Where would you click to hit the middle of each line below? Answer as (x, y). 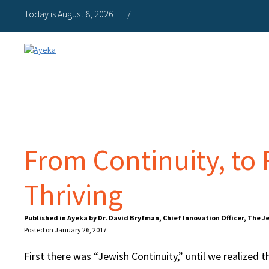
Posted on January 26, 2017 (65, 230)
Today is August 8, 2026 (70, 14)
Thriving (74, 195)
